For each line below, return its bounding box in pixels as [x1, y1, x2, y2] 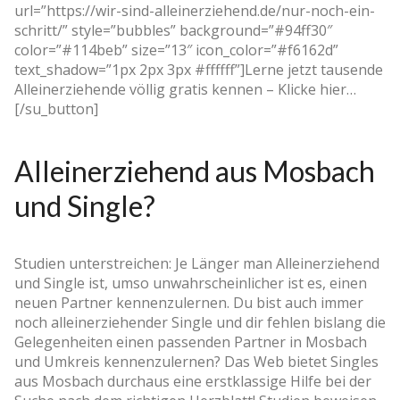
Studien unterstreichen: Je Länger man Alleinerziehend [14, 253, 379, 273]
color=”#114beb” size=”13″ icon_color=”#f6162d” [14, 39, 338, 60]
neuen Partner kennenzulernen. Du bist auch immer [14, 292, 363, 312]
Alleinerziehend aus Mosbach [14, 153, 375, 188]
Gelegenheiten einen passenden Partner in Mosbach [14, 331, 367, 352]
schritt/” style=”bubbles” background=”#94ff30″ [14, 20, 332, 40]
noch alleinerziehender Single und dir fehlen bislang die [14, 312, 386, 332]
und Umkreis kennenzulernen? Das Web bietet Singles [14, 351, 379, 371]
